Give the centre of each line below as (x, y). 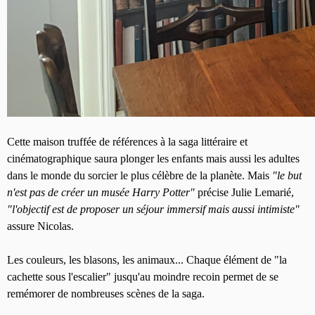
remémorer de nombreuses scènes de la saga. (107, 294)
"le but (287, 176)
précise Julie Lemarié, (244, 193)
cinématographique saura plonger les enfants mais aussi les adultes (153, 159)
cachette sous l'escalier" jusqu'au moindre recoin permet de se (143, 277)
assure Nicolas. (42, 226)
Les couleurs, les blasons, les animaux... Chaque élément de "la (147, 260)
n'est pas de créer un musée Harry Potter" (101, 193)
